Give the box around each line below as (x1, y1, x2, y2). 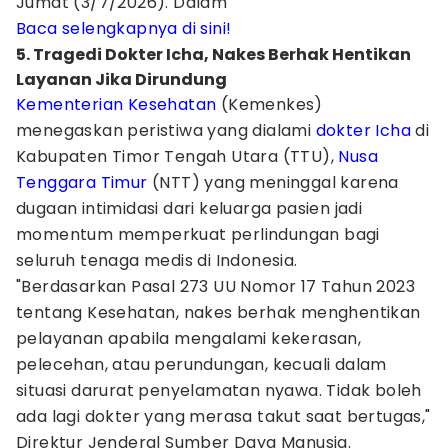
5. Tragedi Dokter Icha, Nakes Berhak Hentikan (16, 43, 411, 66)
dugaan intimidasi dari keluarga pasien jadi (16, 197, 363, 220)
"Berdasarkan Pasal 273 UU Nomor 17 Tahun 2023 (16, 275, 415, 298)
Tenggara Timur (16, 171, 148, 194)
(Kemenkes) (216, 93, 323, 116)
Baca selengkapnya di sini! (16, 17, 232, 40)
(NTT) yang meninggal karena (147, 171, 399, 194)
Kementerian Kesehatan (16, 93, 217, 116)
